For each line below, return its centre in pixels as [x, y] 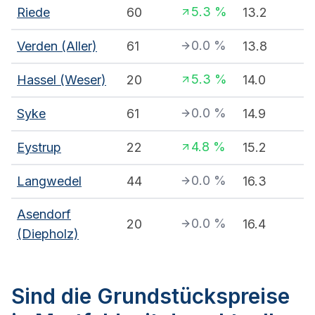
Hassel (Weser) [62, 80]
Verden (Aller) [57, 46]
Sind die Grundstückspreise [150, 296]
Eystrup [39, 148]
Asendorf [44, 214]
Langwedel [49, 181]
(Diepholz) [48, 234]
